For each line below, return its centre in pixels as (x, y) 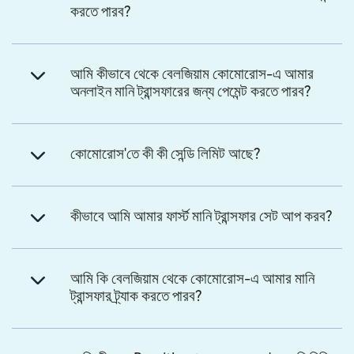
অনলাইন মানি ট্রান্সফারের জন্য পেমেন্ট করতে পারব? (191, 92)
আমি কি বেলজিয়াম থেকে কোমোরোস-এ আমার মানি (192, 279)
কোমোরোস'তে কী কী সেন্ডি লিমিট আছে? (166, 154)
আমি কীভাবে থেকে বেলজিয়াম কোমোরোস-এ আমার (192, 74)
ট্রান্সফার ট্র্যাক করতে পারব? (136, 296)
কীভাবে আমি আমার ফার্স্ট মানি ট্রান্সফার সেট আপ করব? (201, 217)
